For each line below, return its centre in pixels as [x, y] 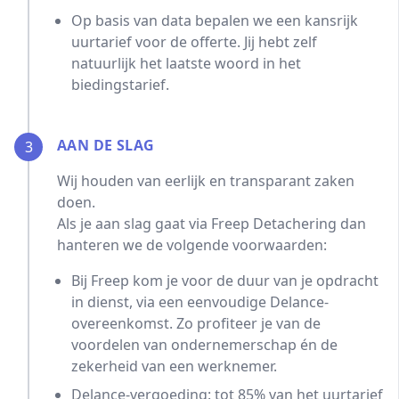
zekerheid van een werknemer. [174, 366]
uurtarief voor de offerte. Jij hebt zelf [194, 42]
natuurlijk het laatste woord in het [186, 63]
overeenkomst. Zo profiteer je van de [196, 323]
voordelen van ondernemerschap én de [204, 345]
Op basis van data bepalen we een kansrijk [215, 20]
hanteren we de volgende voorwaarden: [192, 245]
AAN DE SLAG [106, 145]
